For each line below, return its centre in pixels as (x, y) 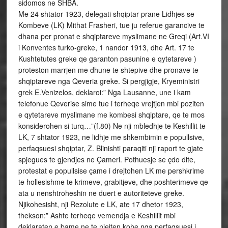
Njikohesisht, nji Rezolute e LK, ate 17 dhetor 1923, (101, 204)
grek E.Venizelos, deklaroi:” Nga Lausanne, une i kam (104, 92)
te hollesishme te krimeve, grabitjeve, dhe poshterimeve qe (113, 182)
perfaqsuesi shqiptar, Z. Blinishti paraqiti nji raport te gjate (110, 148)
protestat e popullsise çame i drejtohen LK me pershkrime (111, 170)
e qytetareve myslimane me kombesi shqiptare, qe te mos (111, 115)
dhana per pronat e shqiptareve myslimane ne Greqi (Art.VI (113, 36)
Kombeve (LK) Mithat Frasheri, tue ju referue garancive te (111, 25)
